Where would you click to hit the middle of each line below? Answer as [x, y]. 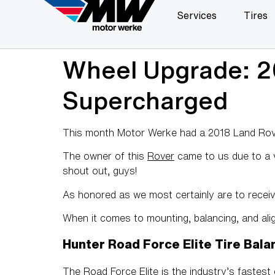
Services [197, 15]
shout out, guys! [100, 171]
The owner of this [105, 156]
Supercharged [145, 100]
